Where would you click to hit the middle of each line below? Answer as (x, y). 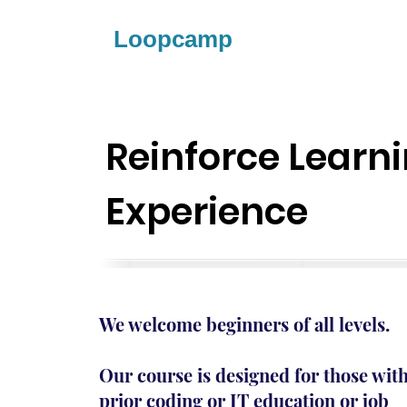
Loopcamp (173, 39)
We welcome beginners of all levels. (244, 324)
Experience (207, 212)
